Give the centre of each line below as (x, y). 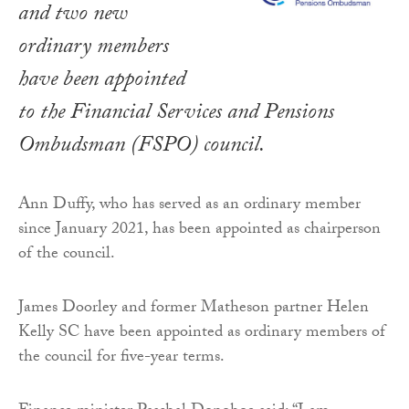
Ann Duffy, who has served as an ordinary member (189, 205)
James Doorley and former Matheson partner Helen (194, 309)
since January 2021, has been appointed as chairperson (199, 230)
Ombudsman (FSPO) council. (142, 147)
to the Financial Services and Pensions (176, 114)
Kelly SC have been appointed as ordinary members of (202, 333)
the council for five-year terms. (121, 358)
